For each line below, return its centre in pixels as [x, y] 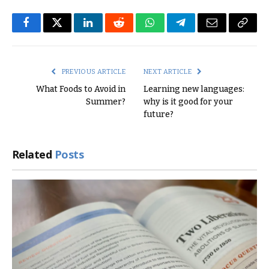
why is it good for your [188, 101]
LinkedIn [107, 32]
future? [159, 114]
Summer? [106, 101]
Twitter [72, 32]
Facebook [47, 32]
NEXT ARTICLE [168, 71]
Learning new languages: [194, 89]
